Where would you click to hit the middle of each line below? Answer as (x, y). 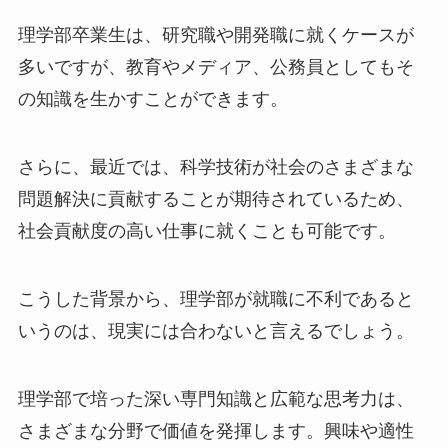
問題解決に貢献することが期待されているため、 (215, 199)
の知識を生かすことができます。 (152, 99)
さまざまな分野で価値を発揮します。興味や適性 (215, 430)
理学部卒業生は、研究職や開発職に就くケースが (215, 35)
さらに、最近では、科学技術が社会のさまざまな (215, 167)
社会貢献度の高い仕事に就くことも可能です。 (206, 231)
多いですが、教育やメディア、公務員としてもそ (215, 67)
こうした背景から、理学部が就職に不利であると (215, 299)
